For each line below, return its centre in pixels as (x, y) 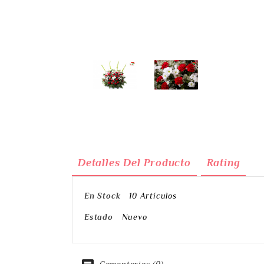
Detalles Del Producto (134, 163)
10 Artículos (153, 196)
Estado (99, 217)
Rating (223, 163)
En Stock (103, 196)
